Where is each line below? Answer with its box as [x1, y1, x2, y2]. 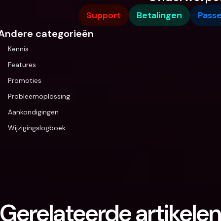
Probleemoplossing [8, 92, 70, 101]
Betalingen [137, 9, 182, 21]
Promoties [8, 76, 41, 85]
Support [86, 9, 121, 21]
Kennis [8, 44, 29, 53]
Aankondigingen [8, 108, 59, 116]
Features [8, 60, 36, 69]
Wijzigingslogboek [8, 123, 66, 132]
